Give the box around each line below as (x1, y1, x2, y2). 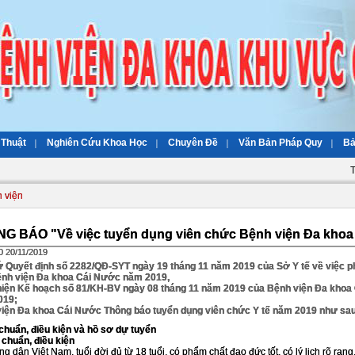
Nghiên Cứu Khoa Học (47, 137, 147, 148)
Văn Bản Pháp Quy (239, 137, 323, 148)
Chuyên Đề (168, 137, 218, 148)
